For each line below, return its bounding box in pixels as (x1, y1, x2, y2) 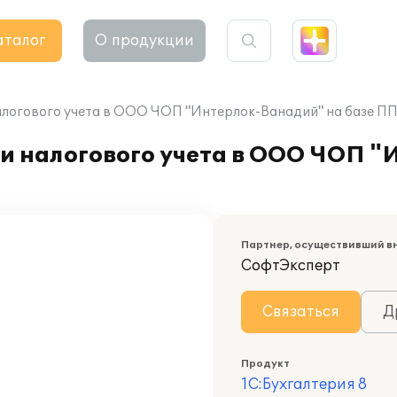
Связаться (262, 303, 339, 321)
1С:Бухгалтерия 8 (241, 376, 367, 393)
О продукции (95, 32, 194, 50)
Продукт (241, 358, 290, 370)
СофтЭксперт (241, 257, 340, 275)
